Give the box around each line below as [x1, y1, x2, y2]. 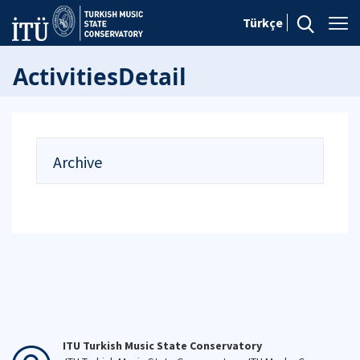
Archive [53, 152, 102, 172]
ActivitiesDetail [13, 61, 186, 92]
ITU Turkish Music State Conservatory [63, 338, 262, 353]
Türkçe [243, 14, 283, 31]
